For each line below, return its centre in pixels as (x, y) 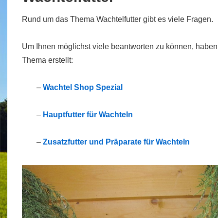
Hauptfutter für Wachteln (88, 115)
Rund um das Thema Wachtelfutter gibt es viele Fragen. (118, 19)
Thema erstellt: (47, 60)
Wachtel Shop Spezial (83, 87)
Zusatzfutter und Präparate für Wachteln (116, 142)
